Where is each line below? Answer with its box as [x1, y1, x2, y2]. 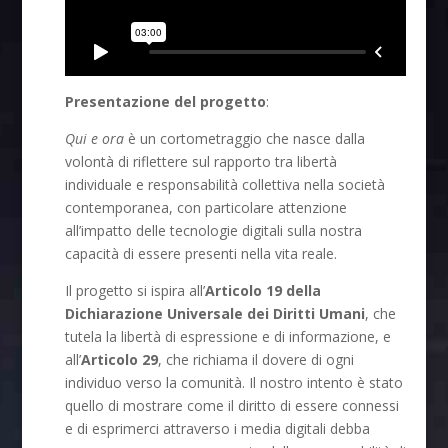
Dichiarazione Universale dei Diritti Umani [65, 303, 366, 323]
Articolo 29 [81, 349, 159, 369]
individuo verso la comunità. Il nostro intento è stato [65, 372, 404, 392]
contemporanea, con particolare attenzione [65, 197, 348, 217]
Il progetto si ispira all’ [65, 280, 206, 300]
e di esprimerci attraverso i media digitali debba [65, 418, 371, 438]
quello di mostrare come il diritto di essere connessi [65, 395, 400, 415]
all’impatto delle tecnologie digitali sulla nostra [65, 220, 363, 240]
